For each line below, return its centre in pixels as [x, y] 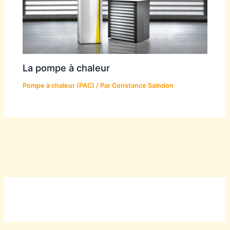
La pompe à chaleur [66, 68]
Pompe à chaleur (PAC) [59, 86]
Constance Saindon [143, 86]
